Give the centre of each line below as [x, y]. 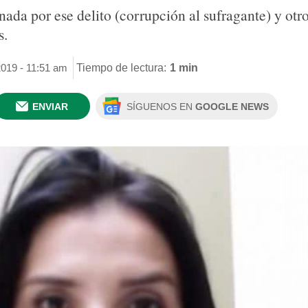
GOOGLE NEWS [232, 107]
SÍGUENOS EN [161, 107]
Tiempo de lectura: [121, 67]
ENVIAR [50, 107]
